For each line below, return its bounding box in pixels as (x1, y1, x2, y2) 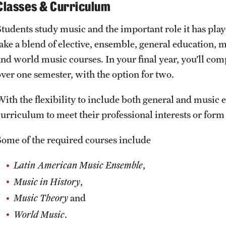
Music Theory (14, 192, 68, 203)
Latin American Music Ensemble (14, 159, 143, 171)
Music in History (14, 176, 80, 187)
